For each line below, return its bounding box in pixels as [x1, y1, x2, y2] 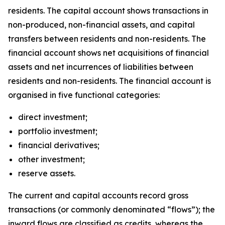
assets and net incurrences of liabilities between [8, 62, 193, 72]
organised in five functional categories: [8, 90, 160, 100]
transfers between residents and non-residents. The [8, 34, 206, 44]
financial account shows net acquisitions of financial [8, 48, 209, 58]
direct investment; [18, 112, 87, 122]
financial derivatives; [18, 140, 99, 150]
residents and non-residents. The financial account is [8, 76, 211, 86]
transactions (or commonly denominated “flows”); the [8, 204, 215, 214]
